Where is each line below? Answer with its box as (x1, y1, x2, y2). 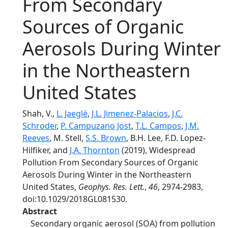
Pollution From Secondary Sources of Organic (22, 157, 198, 168)
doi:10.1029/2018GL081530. (22, 193, 127, 205)
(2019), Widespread (120, 145, 195, 156)
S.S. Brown (85, 132, 126, 144)
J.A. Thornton (70, 145, 120, 156)
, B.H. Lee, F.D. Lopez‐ (126, 132, 206, 144)
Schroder (22, 120, 56, 131)
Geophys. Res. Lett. (78, 181, 145, 192)
